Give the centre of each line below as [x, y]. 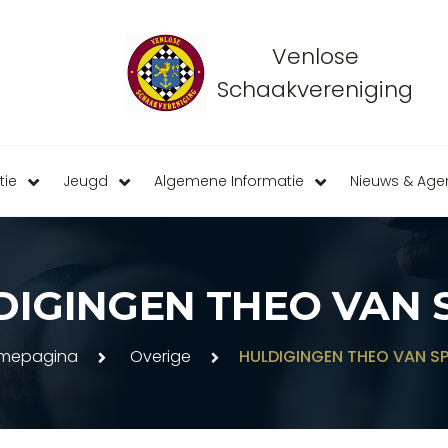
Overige [160, 356]
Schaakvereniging [315, 89]
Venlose [315, 56]
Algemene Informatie [228, 181]
